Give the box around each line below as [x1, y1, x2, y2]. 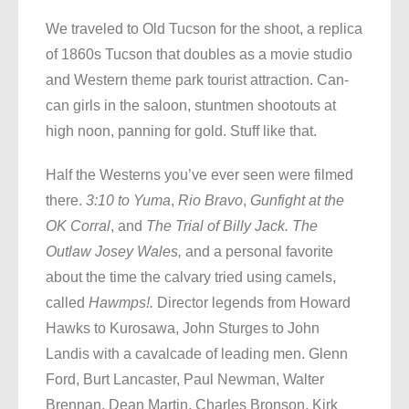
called [46, 295, 89, 311]
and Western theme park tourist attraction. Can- [46, 72, 349, 89]
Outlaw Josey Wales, [46, 244, 185, 260]
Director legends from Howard [157, 295, 351, 311]
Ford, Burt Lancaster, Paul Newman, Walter [46, 372, 324, 388]
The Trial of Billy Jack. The [146, 218, 318, 235]
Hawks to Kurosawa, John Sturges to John [46, 320, 320, 337]
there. [46, 193, 86, 209]
